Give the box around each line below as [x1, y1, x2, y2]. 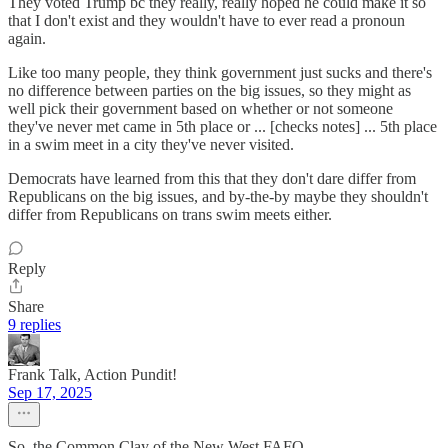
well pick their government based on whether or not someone [8, 99, 393, 117]
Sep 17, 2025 [8, 383, 92, 401]
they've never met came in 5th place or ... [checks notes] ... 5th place [8, 117, 437, 135]
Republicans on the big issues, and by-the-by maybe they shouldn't [8, 187, 428, 205]
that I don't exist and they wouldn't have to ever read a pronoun [8, 11, 405, 29]
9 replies [8, 315, 61, 333]
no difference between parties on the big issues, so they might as [8, 81, 411, 99]
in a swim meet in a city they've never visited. [8, 135, 294, 153]
